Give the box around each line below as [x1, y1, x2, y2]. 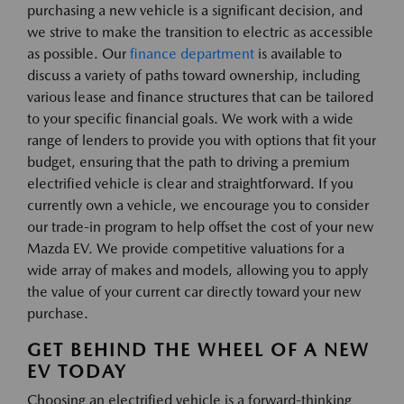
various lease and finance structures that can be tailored [27, 88, 373, 106]
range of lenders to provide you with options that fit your [27, 132, 376, 150]
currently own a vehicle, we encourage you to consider [27, 197, 369, 215]
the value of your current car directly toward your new [27, 283, 361, 301]
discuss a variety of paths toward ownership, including [27, 67, 360, 85]
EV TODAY [27, 361, 126, 383]
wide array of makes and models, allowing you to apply [27, 262, 368, 280]
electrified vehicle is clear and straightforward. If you [27, 175, 353, 193]
